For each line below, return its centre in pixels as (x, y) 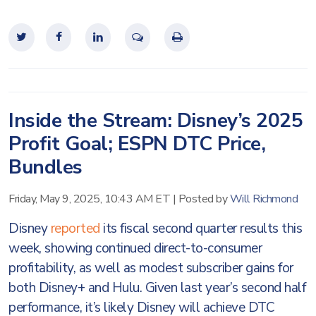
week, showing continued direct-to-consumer (135, 248)
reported (75, 229)
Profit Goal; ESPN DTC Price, (137, 144)
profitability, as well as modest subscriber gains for (151, 268)
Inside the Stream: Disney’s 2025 (156, 121)
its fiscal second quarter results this (201, 229)
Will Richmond (263, 199)
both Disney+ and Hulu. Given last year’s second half (157, 288)
